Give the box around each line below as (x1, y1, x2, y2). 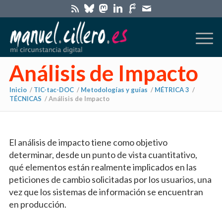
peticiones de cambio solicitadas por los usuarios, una (8, 174, 212, 185)
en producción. (8, 199, 66, 210)
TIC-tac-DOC (33, 86, 74, 94)
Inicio (9, 86, 27, 94)
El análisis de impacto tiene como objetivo (8, 137, 167, 148)
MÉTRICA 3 (154, 86, 189, 94)
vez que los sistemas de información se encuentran (8, 186, 203, 198)
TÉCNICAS (9, 95, 42, 103)
